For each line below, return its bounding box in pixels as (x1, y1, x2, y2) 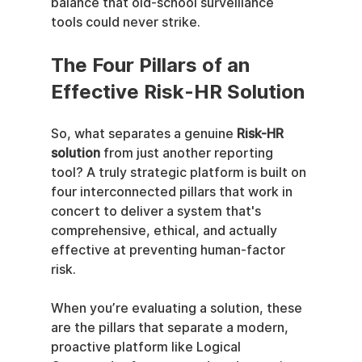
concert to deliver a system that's (50, 203, 264, 219)
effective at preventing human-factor (50, 242, 288, 258)
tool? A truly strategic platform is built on (50, 164, 309, 180)
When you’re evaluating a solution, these (50, 300, 305, 316)
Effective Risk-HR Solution (50, 79, 305, 103)
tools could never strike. (50, 14, 200, 30)
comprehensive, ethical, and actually (50, 222, 280, 238)
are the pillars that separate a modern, (50, 319, 292, 335)
